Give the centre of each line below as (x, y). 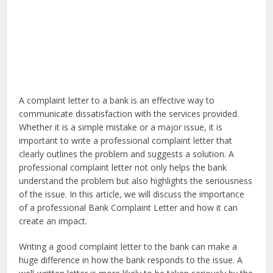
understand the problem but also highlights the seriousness (136, 181)
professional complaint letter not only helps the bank (123, 168)
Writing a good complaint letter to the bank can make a (128, 247)
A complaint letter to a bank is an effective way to (117, 101)
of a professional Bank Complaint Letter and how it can (129, 208)
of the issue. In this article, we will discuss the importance (132, 194)
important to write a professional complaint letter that (126, 141)
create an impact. (53, 221)
